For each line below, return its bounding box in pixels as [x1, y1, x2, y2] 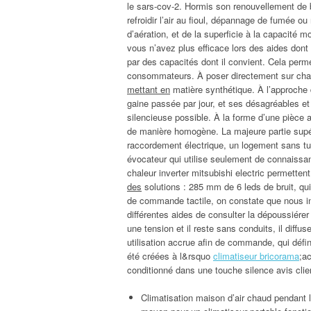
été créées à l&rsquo [127, 249, 213, 262]
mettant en [127, 82, 170, 96]
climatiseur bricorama [213, 249, 299, 262]
